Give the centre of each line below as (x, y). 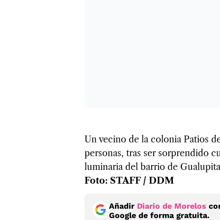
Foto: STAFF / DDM (129, 180)
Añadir (123, 206)
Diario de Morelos (172, 206)
